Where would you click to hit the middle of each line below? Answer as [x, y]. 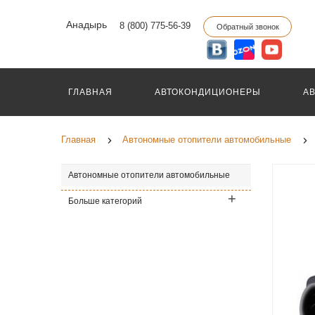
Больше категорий [105, 201]
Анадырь [85, 25]
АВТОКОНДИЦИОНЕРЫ [208, 92]
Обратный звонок [248, 27]
